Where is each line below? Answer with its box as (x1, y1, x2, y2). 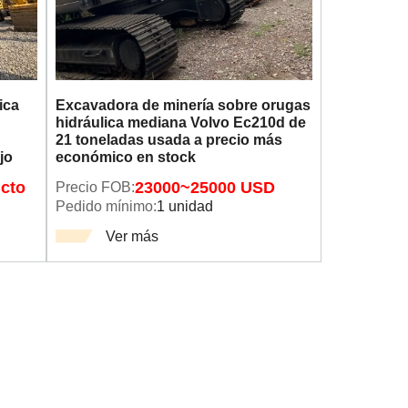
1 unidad (156, 198, 213, 215)
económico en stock (55, 148, 196, 166)
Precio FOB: (55, 178, 135, 196)
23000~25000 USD (134, 178, 275, 198)
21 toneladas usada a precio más (55, 131, 282, 148)
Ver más (105, 227, 158, 244)
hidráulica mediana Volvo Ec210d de (55, 114, 306, 131)
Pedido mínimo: (55, 198, 157, 215)
